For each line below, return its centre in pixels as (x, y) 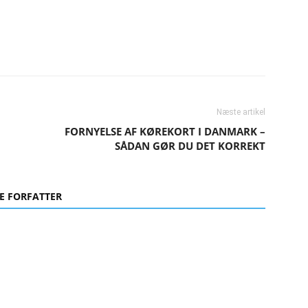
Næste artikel (241, 112)
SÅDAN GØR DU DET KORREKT (190, 146)
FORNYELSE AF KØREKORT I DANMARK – (165, 131)
